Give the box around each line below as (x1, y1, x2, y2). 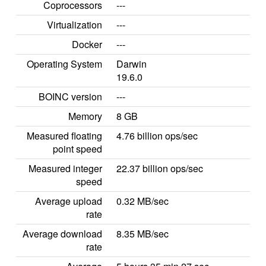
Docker (72, 37, 102, 51)
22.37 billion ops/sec (116, 161, 203, 175)
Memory (68, 109, 102, 123)
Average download (23, 227, 102, 240)
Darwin (116, 57, 147, 71)
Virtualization (47, 18, 102, 31)
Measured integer (28, 161, 102, 175)
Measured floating (27, 129, 102, 142)
